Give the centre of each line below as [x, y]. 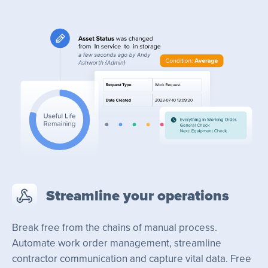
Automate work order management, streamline [117, 243]
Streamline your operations [137, 196]
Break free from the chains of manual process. [115, 228]
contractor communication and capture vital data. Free [132, 259]
